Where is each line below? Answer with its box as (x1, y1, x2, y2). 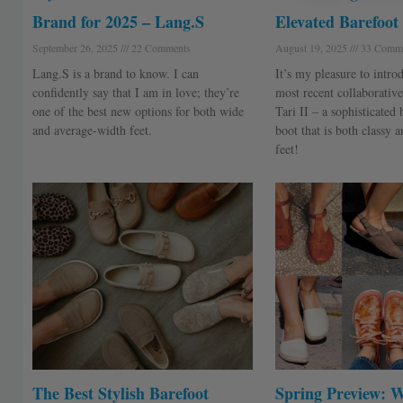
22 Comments (128, 40, 191, 55)
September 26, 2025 (31, 40, 121, 55)
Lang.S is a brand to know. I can (31, 64, 199, 82)
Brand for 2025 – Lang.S (31, 9, 204, 33)
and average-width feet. (31, 121, 152, 139)
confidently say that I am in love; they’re (31, 83, 239, 101)
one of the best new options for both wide (31, 102, 244, 120)
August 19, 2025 (274, 40, 350, 55)
